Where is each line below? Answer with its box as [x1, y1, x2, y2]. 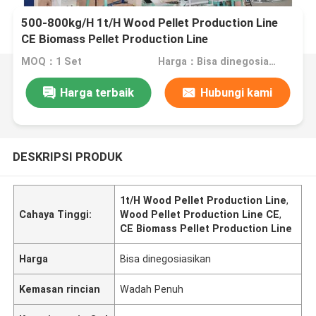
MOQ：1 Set [21, 56, 83, 68]
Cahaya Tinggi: [19, 208, 92, 220]
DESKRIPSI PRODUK [12, 149, 122, 164]
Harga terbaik [59, 85, 134, 99]
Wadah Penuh [120, 283, 184, 295]
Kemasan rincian [19, 283, 101, 295]
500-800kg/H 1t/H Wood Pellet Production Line [21, 16, 279, 30]
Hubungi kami [200, 85, 272, 99]
